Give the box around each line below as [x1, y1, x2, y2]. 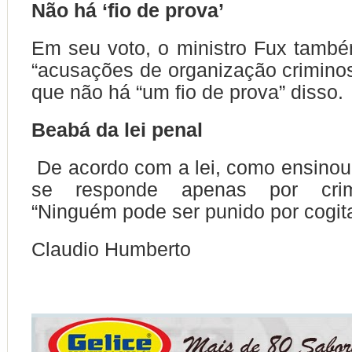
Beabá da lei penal [31, 119, 203, 141]
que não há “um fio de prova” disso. [31, 81, 343, 103]
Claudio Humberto [31, 238, 191, 260]
